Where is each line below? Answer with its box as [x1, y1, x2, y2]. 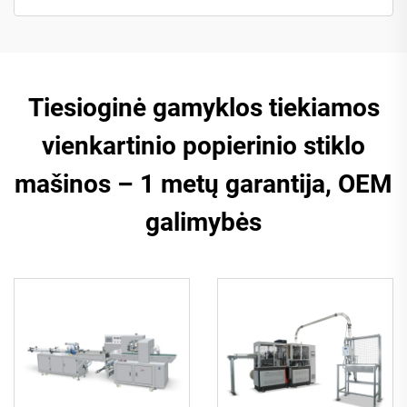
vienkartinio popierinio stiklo [42, 130, 365, 161]
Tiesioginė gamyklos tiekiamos [27, 92, 380, 123]
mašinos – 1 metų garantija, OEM [15, 168, 392, 199]
